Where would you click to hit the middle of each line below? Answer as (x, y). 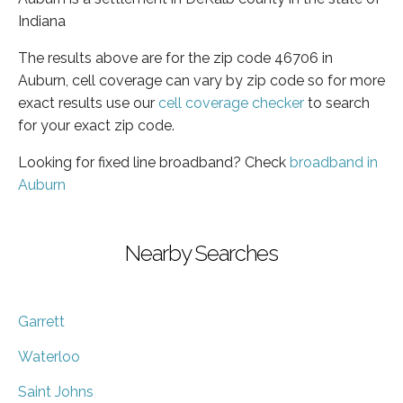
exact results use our (88, 103)
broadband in (334, 162)
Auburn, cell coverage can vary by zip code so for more (201, 80)
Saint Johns (56, 391)
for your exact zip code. (96, 125)
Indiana (42, 21)
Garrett (41, 321)
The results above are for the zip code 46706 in (175, 58)
